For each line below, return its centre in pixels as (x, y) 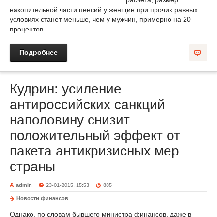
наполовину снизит (70, 120)
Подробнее (39, 52)
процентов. (27, 29)
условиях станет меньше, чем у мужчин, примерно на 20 (100, 19)
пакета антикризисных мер (94, 151)
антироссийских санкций (87, 104)
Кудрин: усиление (66, 89)
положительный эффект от (95, 135)
